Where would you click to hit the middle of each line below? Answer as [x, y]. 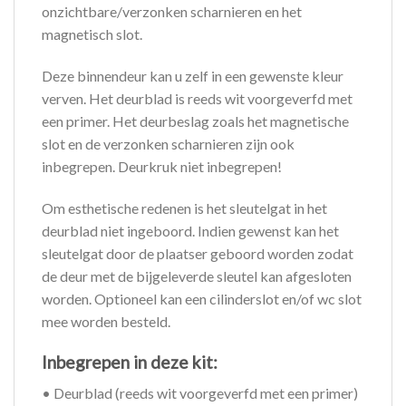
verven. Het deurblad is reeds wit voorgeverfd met [197, 99]
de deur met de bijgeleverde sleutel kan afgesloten [197, 275]
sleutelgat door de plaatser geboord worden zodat [198, 253]
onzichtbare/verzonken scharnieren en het [172, 12]
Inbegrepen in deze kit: [130, 362]
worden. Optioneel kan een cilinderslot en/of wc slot [202, 298]
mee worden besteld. [106, 321]
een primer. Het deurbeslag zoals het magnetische [195, 121]
